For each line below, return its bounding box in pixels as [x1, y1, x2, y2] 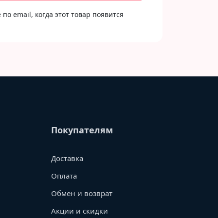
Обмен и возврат [51, 188, 112, 198]
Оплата [51, 171, 77, 181]
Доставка [51, 153, 83, 163]
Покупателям [51, 124, 113, 136]
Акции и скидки [51, 206, 108, 216]
